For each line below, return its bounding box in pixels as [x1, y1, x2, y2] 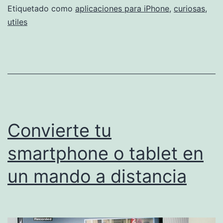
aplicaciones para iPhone [75, 3, 169, 13]
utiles [7, 16, 27, 27]
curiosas [174, 3, 205, 13]
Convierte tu [7, 119, 111, 141]
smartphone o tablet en [7, 142, 204, 164]
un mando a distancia [7, 165, 187, 187]
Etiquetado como [7, 3, 75, 13]
